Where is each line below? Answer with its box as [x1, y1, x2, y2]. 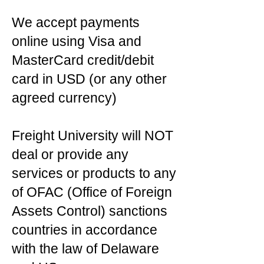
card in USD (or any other [12, 71, 167, 87]
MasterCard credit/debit [12, 52, 154, 68]
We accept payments [12, 15, 140, 30]
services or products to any [12, 166, 176, 181]
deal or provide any [12, 147, 128, 162]
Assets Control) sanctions [12, 203, 167, 219]
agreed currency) [12, 90, 117, 105]
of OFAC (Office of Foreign [12, 184, 172, 200]
